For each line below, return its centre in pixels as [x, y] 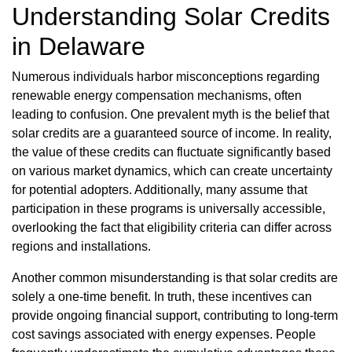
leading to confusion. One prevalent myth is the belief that [170, 115]
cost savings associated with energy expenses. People [164, 335]
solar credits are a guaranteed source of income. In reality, [172, 134]
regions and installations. [81, 247]
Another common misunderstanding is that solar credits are [175, 278]
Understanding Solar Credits [171, 17]
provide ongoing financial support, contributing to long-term [175, 316]
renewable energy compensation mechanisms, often [157, 96]
